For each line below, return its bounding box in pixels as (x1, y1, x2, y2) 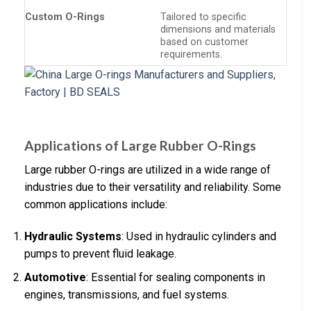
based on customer (160, 35, 249, 48)
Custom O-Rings (25, 10, 105, 23)
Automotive (24, 271, 86, 285)
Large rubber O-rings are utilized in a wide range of (24, 162, 271, 176)
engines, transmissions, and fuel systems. (24, 288, 229, 302)
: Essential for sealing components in (86, 271, 265, 285)
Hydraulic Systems (24, 229, 121, 243)
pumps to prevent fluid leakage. (24, 246, 176, 260)
